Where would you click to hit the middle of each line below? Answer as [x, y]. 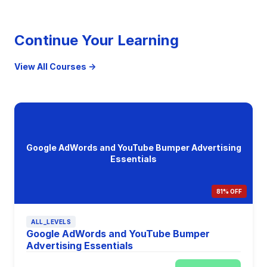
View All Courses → [55, 66]
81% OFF [229, 191]
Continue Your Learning [97, 40]
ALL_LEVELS [51, 222]
